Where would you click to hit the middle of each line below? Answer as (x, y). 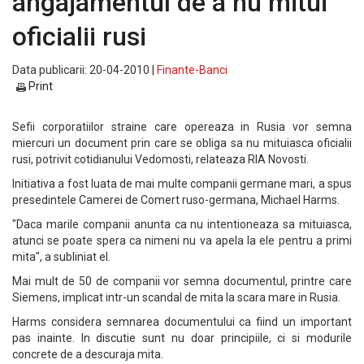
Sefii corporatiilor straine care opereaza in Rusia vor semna (182, 127)
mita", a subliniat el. (61, 257)
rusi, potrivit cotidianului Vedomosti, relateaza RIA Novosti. (160, 159)
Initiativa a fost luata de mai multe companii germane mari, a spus (182, 184)
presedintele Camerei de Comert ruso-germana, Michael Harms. (176, 200)
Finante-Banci (192, 70)
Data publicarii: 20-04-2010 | (84, 70)
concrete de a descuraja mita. (88, 354)
